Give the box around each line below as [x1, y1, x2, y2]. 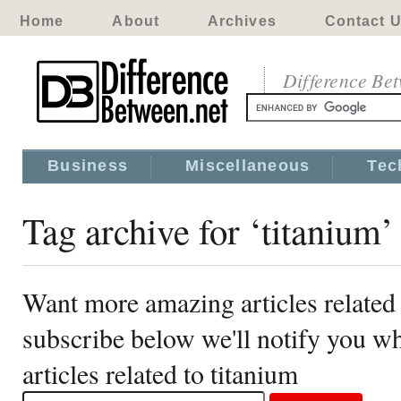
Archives [207, 13, 277, 29]
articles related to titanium [22, 355, 298, 391]
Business [47, 157, 129, 175]
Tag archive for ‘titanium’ [22, 206, 394, 254]
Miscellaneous [185, 157, 311, 175]
